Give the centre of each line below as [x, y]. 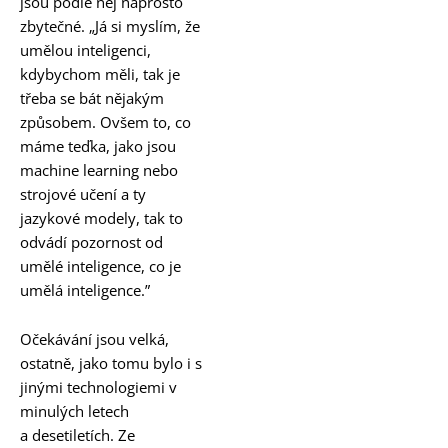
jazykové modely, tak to [101, 217]
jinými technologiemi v [98, 387]
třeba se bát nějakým [92, 97]
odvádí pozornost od [91, 241]
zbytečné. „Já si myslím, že [110, 25]
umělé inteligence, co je [100, 265]
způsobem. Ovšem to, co [105, 121]
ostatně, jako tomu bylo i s [111, 363]
